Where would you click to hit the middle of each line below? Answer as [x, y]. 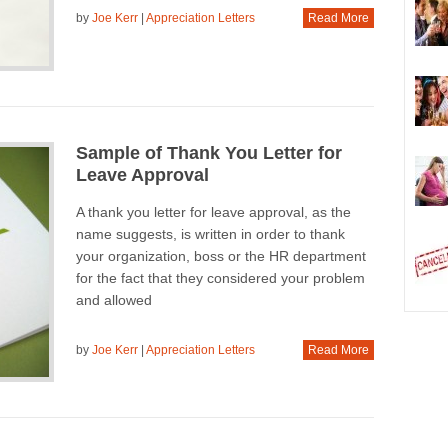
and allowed [113, 300]
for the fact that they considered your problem [220, 278]
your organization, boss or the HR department [220, 256]
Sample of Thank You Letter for [208, 153]
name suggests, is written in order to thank [210, 234]
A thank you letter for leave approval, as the [213, 212]
